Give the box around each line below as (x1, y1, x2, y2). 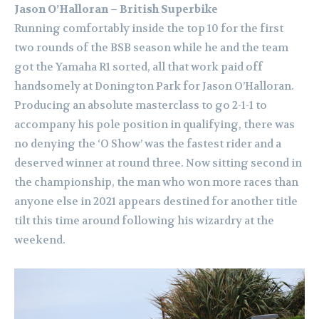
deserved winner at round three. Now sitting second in (14, 156, 302, 171)
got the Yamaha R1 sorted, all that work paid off (14, 60, 263, 75)
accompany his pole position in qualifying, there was (14, 117, 295, 132)
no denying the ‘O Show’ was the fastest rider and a (14, 137, 281, 152)
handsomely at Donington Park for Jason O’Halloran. (14, 79, 294, 94)
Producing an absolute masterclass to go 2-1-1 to (14, 98, 267, 113)
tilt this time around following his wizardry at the (14, 214, 274, 229)
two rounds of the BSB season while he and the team (14, 41, 288, 56)
